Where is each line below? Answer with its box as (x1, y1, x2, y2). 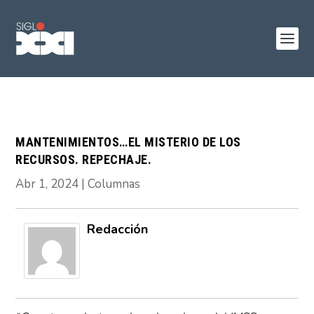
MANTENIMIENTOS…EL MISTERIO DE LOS (15, 135, 241, 149)
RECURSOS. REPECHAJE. (15, 152, 152, 167)
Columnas (88, 176, 141, 192)
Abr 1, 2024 (15, 176, 79, 192)
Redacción (87, 221, 149, 238)
